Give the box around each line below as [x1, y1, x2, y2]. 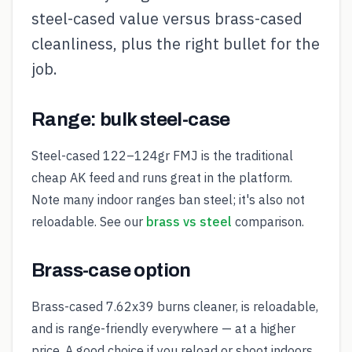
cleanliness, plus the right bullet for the [31, 33, 320, 54]
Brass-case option [31, 260, 191, 280]
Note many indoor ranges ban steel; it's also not [31, 192, 305, 207]
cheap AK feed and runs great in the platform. [31, 170, 292, 185]
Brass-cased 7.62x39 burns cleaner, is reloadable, [31, 299, 318, 314]
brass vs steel [146, 214, 232, 229]
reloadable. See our [31, 214, 146, 229]
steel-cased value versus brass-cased [31, 8, 302, 29]
